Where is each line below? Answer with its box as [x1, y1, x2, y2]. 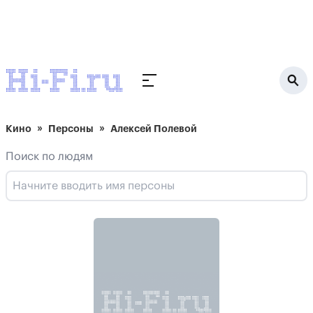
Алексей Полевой [110, 124, 197, 133]
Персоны [48, 124, 94, 133]
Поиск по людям [6, 151, 93, 162]
